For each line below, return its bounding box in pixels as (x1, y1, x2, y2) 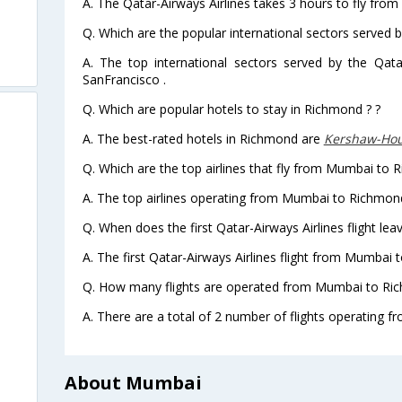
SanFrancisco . (82, 70, 166, 88)
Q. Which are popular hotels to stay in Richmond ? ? (82, 100, 380, 118)
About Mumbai (64, 370, 202, 395)
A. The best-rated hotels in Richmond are (82, 129, 324, 147)
